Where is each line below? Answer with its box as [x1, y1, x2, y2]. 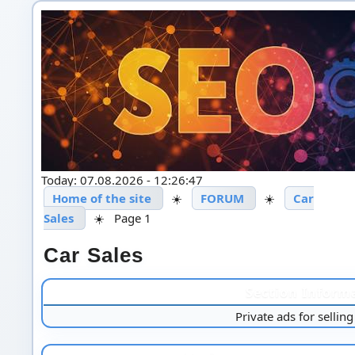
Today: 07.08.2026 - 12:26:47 [40, 171, 203, 188]
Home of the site [52, 189, 151, 206]
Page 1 [113, 209, 151, 226]
